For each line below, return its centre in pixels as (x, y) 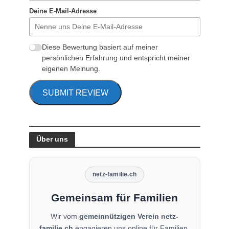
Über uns (52, 139)
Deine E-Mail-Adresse (63, 11)
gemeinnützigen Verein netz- (129, 216)
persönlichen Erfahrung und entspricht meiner (116, 58)
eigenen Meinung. (71, 68)
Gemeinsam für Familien (114, 198)
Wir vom (65, 216)
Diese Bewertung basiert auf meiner (100, 47)
